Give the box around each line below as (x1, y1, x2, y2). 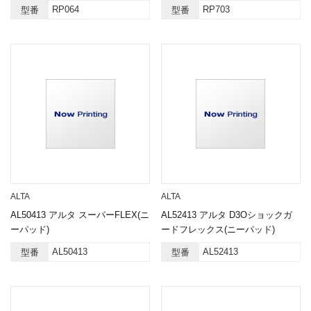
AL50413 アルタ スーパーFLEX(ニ (10, 210, 149, 220)
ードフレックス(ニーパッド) (160, 224, 275, 235)
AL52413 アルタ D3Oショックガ (160, 210, 292, 220)
